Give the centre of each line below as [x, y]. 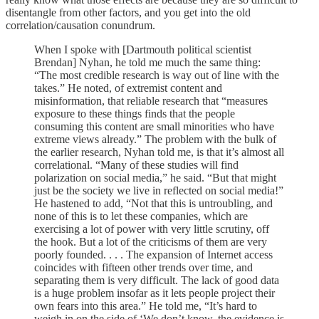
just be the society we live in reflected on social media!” [159, 190]
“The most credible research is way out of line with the [157, 75]
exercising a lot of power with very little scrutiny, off [152, 229]
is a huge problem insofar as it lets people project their [155, 293]
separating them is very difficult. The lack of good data [157, 280]
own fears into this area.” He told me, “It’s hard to [146, 305]
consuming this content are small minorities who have [154, 126]
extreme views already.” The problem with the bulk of [155, 139]
